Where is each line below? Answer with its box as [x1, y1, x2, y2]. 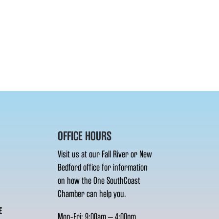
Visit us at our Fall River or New [58, 148, 153, 160]
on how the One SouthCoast [58, 175, 141, 186]
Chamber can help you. [58, 188, 127, 199]
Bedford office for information [58, 161, 148, 173]
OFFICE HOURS [58, 129, 112, 143]
